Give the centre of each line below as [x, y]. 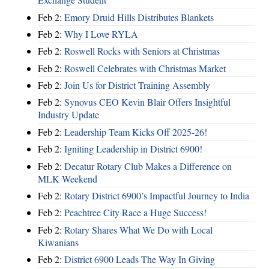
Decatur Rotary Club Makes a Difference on [148, 166]
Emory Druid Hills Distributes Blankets [139, 17]
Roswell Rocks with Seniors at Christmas [142, 51]
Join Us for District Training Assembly [137, 85]
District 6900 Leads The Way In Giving [140, 259]
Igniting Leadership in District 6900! [133, 149]
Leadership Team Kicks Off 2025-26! [136, 131]
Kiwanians [58, 242]
